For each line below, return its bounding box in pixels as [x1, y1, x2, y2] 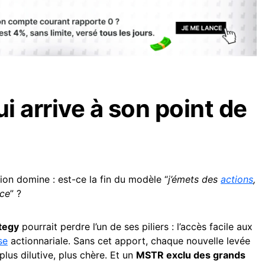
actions [221, 173, 253, 185]
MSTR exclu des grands [136, 249, 245, 261]
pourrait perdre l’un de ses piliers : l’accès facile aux [19, 221, 253, 232]
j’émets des [168, 173, 221, 185]
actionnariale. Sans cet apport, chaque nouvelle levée [8, 235, 250, 247]
